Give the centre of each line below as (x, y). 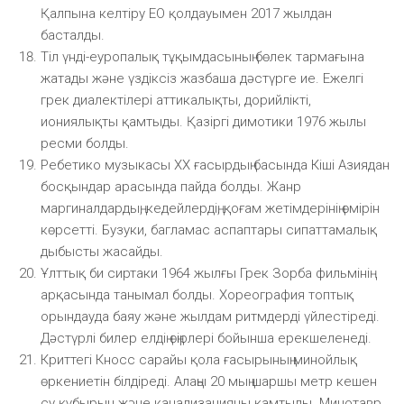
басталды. (73, 35)
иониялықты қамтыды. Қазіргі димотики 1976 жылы (203, 121)
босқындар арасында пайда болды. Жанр (171, 186)
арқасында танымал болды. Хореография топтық (197, 294)
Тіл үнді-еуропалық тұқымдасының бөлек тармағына (202, 56)
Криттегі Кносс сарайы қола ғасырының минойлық (199, 359)
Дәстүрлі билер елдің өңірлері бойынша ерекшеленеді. (206, 338)
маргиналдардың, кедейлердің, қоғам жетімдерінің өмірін (210, 208)
